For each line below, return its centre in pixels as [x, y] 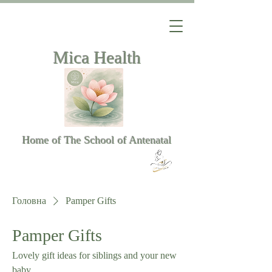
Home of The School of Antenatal [97, 140]
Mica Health [97, 58]
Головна [29, 201]
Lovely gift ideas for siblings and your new [94, 255]
